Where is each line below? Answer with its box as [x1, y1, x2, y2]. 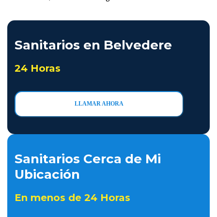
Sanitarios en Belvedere [15, 37, 172, 53]
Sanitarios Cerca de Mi [15, 151, 161, 167]
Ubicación [15, 167, 80, 182]
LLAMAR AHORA [75, 100, 124, 107]
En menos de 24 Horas [15, 192, 130, 203]
